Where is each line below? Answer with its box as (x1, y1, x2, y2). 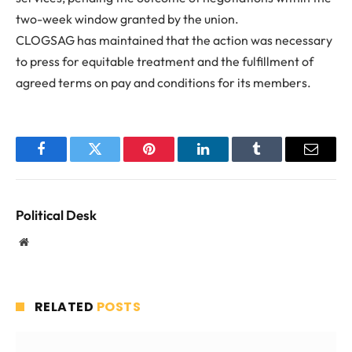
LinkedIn (201, 153, 254, 168)
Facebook (39, 153, 95, 168)
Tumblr (255, 153, 298, 168)
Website (27, 236, 63, 247)
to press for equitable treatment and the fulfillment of (16, 53, 313, 70)
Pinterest (148, 153, 198, 168)
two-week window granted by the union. (16, 11, 239, 27)
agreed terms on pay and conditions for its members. (16, 75, 311, 91)
